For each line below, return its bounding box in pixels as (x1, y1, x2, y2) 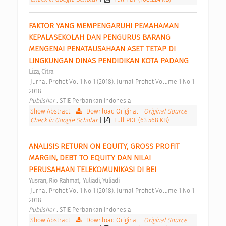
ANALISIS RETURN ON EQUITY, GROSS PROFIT (29, 142, 180, 151)
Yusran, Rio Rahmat (29, 177, 79, 185)
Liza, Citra (29, 68, 53, 76)
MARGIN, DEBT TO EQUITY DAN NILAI (29, 153, 151, 163)
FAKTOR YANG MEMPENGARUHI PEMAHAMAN (29, 21, 179, 31)
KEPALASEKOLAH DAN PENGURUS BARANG (29, 33, 171, 42)
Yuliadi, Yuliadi (83, 177, 120, 185)
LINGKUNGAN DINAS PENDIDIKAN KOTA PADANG (29, 56, 191, 66)
